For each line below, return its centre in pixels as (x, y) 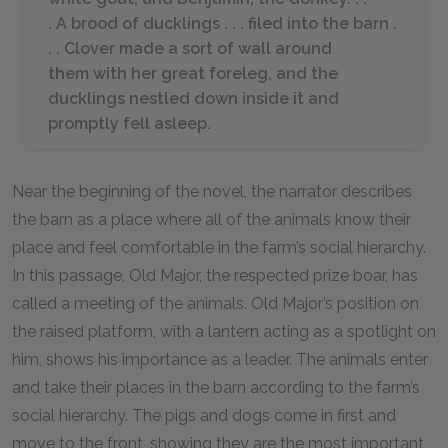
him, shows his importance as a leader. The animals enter (220, 359)
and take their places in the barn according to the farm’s (216, 387)
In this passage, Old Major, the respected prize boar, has (215, 275)
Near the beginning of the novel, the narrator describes (212, 191)
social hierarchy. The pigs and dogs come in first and (204, 415)
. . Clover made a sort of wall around (190, 48)
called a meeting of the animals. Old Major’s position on (215, 303)
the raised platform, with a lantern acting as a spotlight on (224, 331)
